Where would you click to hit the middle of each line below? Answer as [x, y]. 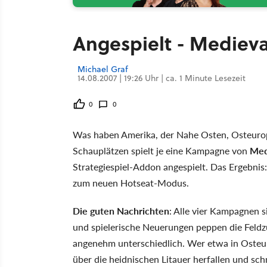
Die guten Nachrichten [121, 211]
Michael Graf [103, 69]
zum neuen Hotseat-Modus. [131, 183]
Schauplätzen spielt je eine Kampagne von [161, 150]
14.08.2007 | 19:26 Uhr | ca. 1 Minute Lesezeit [162, 78]
